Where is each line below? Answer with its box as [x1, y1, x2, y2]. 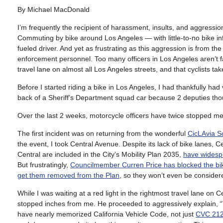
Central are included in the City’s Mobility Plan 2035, [17, 150, 183, 159]
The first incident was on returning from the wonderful [17, 129, 188, 138]
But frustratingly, [17, 161, 70, 169]
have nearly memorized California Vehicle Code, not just [17, 210, 196, 219]
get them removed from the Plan [17, 171, 119, 180]
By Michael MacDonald [17, 5, 90, 14]
